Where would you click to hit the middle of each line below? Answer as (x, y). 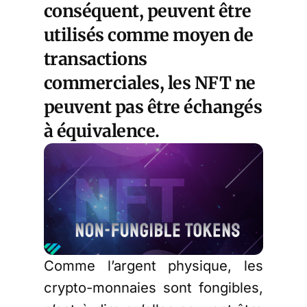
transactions (96, 59)
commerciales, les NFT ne (150, 83)
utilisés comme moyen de (149, 35)
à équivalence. (102, 131)
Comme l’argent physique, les (153, 266)
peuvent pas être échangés (153, 107)
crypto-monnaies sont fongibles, (153, 288)
